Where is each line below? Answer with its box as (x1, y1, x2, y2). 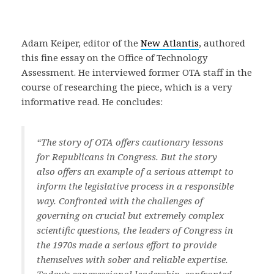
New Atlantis (141, 37, 199, 49)
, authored (199, 37, 245, 49)
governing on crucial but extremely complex (37, 209, 224, 221)
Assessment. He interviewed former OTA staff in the (21, 66, 252, 78)
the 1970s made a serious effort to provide (37, 239, 217, 251)
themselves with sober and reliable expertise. (37, 253, 228, 265)
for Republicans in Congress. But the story (37, 150, 217, 163)
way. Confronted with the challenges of (37, 194, 203, 207)
